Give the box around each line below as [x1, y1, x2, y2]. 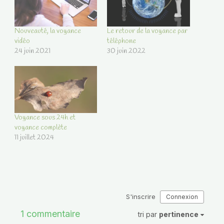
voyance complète [14, 123, 67, 133]
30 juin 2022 [107, 46, 145, 56]
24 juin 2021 [14, 46, 50, 56]
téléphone [107, 36, 136, 46]
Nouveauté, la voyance [14, 26, 81, 36]
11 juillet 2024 [14, 133, 54, 143]
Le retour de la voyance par [107, 26, 187, 36]
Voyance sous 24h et [14, 113, 75, 123]
